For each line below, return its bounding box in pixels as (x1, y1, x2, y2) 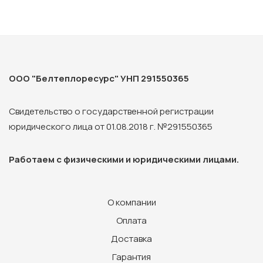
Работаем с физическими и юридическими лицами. (9, 153, 239, 166)
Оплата (116, 214, 147, 227)
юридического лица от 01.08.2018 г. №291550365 (9, 120, 213, 133)
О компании (107, 195, 156, 208)
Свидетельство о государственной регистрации (9, 104, 214, 117)
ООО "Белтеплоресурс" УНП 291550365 (9, 72, 189, 85)
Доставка (111, 232, 152, 245)
